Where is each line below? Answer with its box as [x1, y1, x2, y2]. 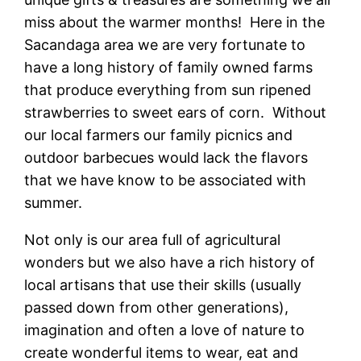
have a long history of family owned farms [24, 58, 313, 76]
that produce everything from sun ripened [24, 81, 312, 98]
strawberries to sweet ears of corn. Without [24, 103, 327, 121]
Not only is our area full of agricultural [24, 230, 281, 248]
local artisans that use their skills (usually [24, 276, 302, 293]
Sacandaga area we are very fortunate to [24, 35, 306, 53]
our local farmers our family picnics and [24, 126, 293, 143]
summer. [24, 193, 83, 211]
